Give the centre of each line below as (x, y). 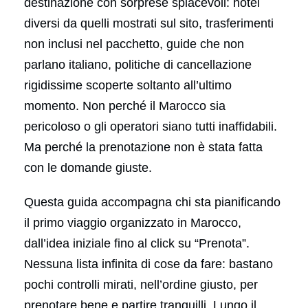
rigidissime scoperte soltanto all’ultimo (128, 85)
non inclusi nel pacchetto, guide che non (134, 44)
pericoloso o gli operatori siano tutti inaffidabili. (151, 126)
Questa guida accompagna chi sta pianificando (152, 202)
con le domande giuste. (88, 167)
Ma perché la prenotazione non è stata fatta (143, 147)
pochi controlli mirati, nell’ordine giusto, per (141, 284)
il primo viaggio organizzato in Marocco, (133, 222)
